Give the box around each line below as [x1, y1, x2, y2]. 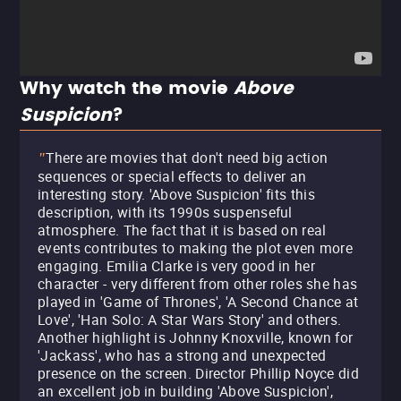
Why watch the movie [20, 74, 234, 104]
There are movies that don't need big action [46, 148, 328, 167]
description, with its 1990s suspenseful [38, 202, 293, 222]
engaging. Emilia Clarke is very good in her [38, 256, 315, 276]
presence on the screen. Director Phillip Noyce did [38, 363, 359, 383]
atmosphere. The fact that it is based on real [38, 220, 327, 240]
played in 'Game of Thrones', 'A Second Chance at [38, 292, 359, 311]
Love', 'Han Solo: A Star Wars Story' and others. [38, 310, 342, 329]
